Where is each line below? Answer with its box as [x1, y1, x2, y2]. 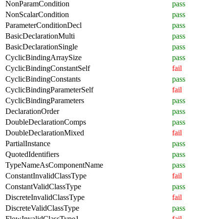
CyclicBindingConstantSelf [5, 64, 90, 72]
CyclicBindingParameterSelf [5, 85, 93, 94]
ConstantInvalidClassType [5, 171, 87, 180]
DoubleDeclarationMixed [5, 128, 84, 137]
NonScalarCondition [5, 10, 69, 19]
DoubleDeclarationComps [5, 117, 86, 126]
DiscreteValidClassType [5, 203, 79, 212]
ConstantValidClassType [5, 182, 81, 191]
